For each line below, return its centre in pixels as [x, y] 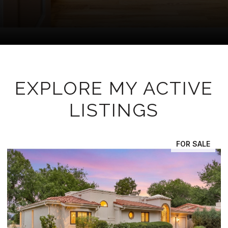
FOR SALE [193, 144]
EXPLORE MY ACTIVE [114, 88]
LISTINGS [114, 110]
